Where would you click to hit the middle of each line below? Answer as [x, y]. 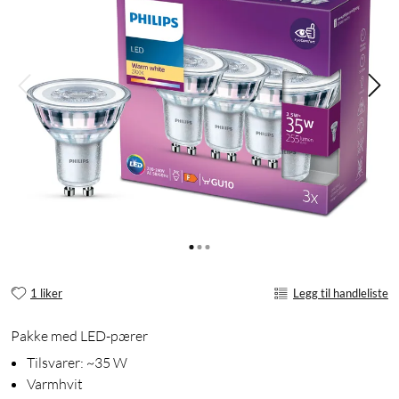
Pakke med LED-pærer [79, 336]
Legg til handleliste [341, 293]
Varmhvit [55, 384]
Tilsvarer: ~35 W [77, 363]
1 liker [46, 293]
